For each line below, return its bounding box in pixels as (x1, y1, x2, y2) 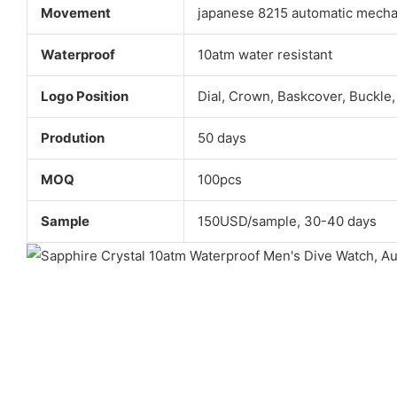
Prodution (40, 129, 105, 147)
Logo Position (40, 88, 128, 105)
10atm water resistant (197, 46, 332, 64)
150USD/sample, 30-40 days (197, 213, 377, 230)
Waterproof (40, 46, 115, 64)
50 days (197, 129, 246, 147)
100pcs (197, 171, 242, 189)
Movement (40, 4, 111, 22)
